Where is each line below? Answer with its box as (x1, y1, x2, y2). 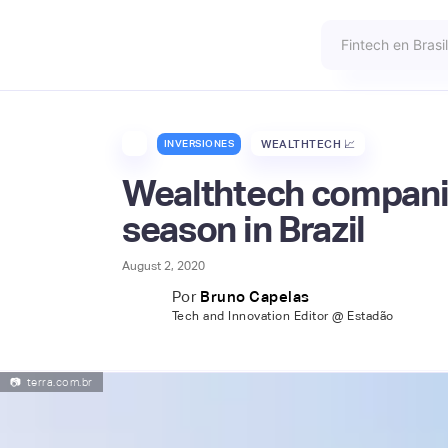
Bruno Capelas (200, 288, 310, 305)
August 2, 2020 (121, 259, 205, 273)
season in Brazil (121, 209, 366, 250)
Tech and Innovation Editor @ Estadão (171, 309, 394, 323)
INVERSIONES (163, 137, 235, 149)
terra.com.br (26, 376, 93, 388)
